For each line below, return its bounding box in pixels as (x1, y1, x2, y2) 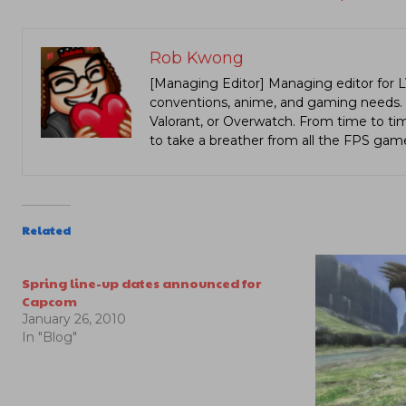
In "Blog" (22, 329, 77, 345)
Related (22, 223, 71, 237)
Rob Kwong (150, 48, 244, 68)
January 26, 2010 (22, 311, 126, 327)
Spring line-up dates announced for (22, 274, 261, 292)
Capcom (22, 292, 77, 310)
